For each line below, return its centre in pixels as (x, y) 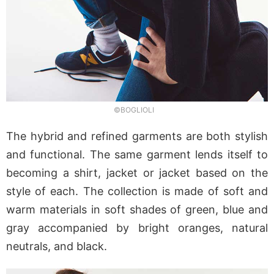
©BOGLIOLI (134, 110)
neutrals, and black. (57, 246)
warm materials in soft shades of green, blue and (137, 210)
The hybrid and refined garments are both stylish (137, 136)
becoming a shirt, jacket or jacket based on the (137, 173)
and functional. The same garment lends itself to (137, 155)
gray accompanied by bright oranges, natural (137, 228)
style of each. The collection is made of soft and (137, 191)
